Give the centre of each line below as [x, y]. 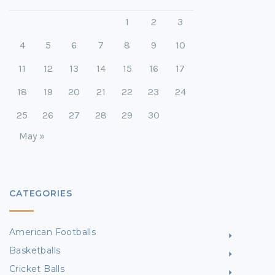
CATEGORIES [41, 193]
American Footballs [53, 232]
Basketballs [35, 250]
